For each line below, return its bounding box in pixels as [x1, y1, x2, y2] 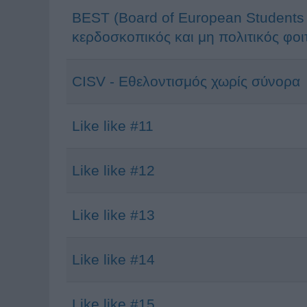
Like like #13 [72, 207, 155, 223]
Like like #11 [72, 118, 153, 134]
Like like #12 [72, 162, 155, 178]
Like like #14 [72, 251, 155, 267]
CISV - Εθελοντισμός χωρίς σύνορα [72, 73, 300, 89]
